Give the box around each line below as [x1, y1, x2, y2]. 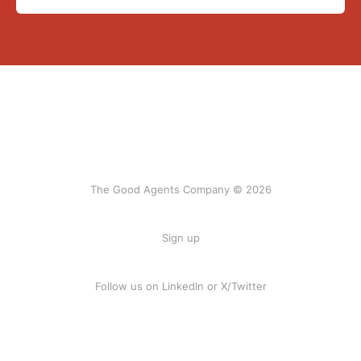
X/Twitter [220, 280, 267, 293]
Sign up [161, 231, 200, 244]
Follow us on [94, 280, 162, 293]
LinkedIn [161, 280, 204, 293]
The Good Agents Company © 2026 [89, 183, 272, 196]
